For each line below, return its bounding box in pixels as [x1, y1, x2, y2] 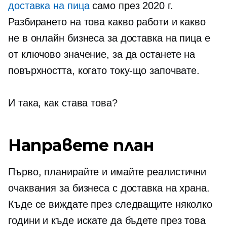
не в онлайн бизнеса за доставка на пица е [8, 32, 210, 44]
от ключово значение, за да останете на [8, 49, 196, 60]
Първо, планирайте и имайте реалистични [8, 166, 207, 177]
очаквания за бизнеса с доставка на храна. [8, 182, 210, 194]
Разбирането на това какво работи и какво [8, 16, 206, 27]
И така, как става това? [8, 97, 118, 108]
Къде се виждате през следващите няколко [8, 199, 213, 210]
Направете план [8, 135, 154, 155]
